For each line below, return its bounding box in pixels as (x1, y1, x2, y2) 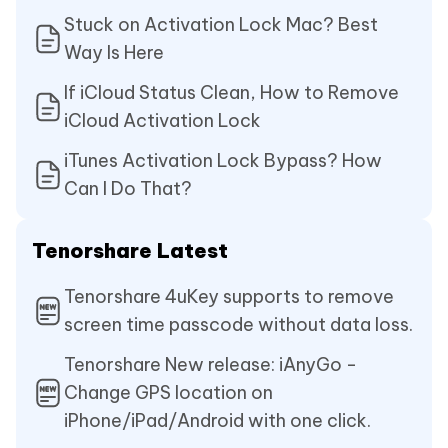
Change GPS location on (64, 381, 273, 405)
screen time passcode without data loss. (64, 313, 413, 337)
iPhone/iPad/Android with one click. (64, 409, 371, 433)
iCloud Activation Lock (64, 109, 261, 133)
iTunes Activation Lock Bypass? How (64, 149, 382, 173)
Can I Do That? (64, 177, 192, 201)
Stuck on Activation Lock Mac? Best (64, 13, 378, 37)
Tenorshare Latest (32, 238, 228, 264)
